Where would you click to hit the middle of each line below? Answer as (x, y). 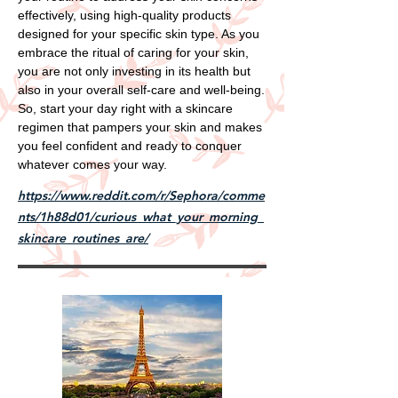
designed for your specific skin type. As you (139, 33)
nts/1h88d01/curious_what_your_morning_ (141, 216)
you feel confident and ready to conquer (130, 145)
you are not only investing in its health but (134, 71)
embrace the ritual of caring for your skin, (133, 52)
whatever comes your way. (92, 164)
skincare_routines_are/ (83, 238)
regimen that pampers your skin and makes (140, 127)
